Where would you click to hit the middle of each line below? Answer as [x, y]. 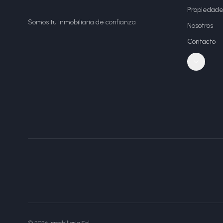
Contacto [201, 42]
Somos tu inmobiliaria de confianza [82, 22]
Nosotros [200, 26]
